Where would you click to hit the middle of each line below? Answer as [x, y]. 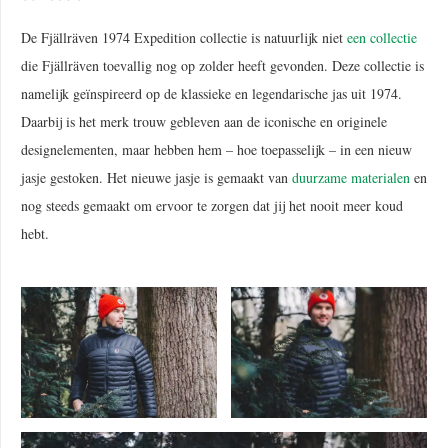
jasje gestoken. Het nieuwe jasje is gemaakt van [156, 178]
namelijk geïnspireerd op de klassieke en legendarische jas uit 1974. [211, 94]
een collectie [382, 38]
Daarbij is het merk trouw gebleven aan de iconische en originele [204, 122]
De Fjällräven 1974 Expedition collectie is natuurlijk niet [184, 38]
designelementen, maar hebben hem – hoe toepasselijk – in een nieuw [216, 150]
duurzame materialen [351, 178]
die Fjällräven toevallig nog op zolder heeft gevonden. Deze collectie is [222, 66]
